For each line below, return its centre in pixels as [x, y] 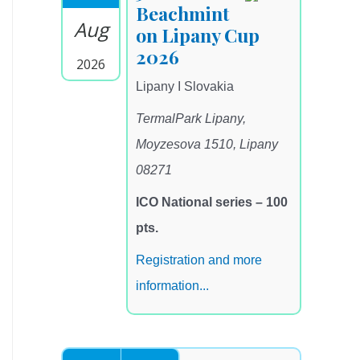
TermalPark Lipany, [191, 119]
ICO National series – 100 [212, 202]
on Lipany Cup [198, 35]
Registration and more [199, 260]
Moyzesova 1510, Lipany [207, 145]
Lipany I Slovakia [185, 87]
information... [172, 286]
